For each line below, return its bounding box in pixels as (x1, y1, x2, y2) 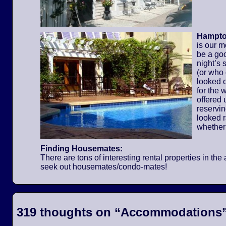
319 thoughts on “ (17, 205, 121, 219)
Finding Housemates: (40, 144, 123, 153)
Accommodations (121, 205, 222, 219)
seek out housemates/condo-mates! (40, 162, 167, 171)
